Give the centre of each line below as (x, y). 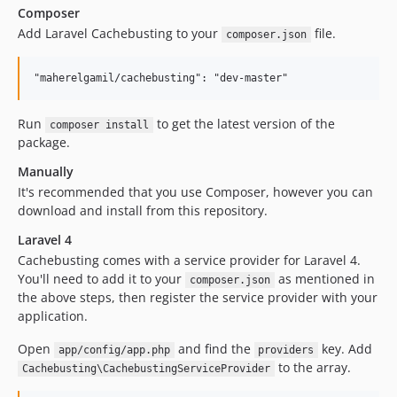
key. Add (345, 349)
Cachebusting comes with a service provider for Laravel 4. (189, 260)
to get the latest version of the (244, 124)
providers (286, 350)
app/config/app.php (114, 350)
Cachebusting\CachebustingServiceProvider (146, 369)
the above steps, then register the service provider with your (198, 297)
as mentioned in (324, 279)
